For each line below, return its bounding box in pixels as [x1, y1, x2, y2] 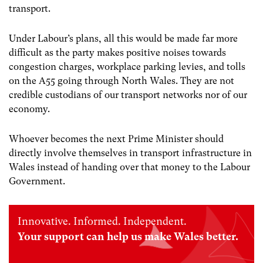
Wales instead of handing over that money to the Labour [9, 161, 250, 173]
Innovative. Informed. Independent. [18, 215, 187, 227]
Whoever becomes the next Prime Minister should [9, 133, 224, 145]
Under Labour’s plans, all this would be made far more [9, 33, 238, 45]
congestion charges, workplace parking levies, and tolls [9, 61, 245, 73]
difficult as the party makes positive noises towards [9, 47, 226, 59]
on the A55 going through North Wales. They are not [9, 75, 234, 87]
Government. [9, 176, 65, 187]
